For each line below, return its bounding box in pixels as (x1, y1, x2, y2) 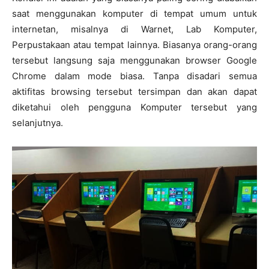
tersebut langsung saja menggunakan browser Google (12, 55, 257, 67)
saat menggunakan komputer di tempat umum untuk (12, 8, 257, 20)
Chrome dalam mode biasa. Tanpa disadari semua (12, 70, 257, 82)
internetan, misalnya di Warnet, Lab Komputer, (12, 23, 257, 35)
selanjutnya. (12, 117, 63, 129)
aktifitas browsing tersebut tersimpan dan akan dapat (12, 86, 257, 98)
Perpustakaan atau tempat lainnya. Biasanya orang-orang (12, 39, 257, 51)
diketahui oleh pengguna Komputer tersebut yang (12, 101, 257, 113)
